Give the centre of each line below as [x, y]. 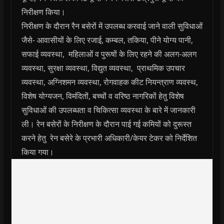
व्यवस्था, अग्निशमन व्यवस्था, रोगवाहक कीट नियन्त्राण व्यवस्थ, [109, 82]
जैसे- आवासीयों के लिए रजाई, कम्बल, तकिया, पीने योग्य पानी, [107, 40]
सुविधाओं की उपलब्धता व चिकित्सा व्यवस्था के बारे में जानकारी [108, 110]
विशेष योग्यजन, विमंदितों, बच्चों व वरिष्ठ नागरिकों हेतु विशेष [102, 96]
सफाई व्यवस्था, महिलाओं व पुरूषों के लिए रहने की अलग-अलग [109, 54]
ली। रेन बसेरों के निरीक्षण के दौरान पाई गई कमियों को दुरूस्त [106, 124]
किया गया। [37, 152]
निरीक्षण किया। [43, 12]
